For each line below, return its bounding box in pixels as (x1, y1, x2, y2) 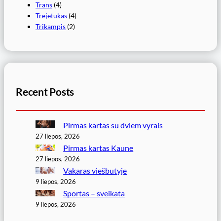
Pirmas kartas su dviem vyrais (63, 120, 163, 130)
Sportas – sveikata (63, 188, 125, 198)
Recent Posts (16, 85, 74, 99)
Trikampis (36, 22, 66, 31)
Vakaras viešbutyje (63, 165, 127, 175)
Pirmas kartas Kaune (63, 143, 134, 152)
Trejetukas (36, 11, 67, 20)
